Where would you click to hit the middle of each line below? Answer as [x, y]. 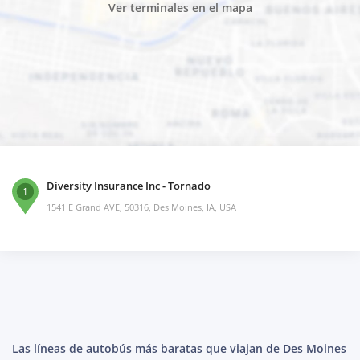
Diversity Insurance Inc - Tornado [129, 186]
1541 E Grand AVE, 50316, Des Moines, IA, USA [141, 207]
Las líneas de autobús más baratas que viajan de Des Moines [179, 349]
